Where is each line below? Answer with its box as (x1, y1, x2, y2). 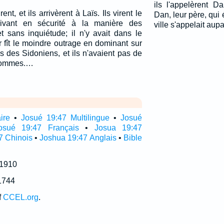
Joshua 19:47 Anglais (39, 133, 116, 142)
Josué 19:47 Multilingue (20, 113, 109, 122)
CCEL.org (2, 193, 38, 201)
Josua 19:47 (94, 123, 142, 132)
